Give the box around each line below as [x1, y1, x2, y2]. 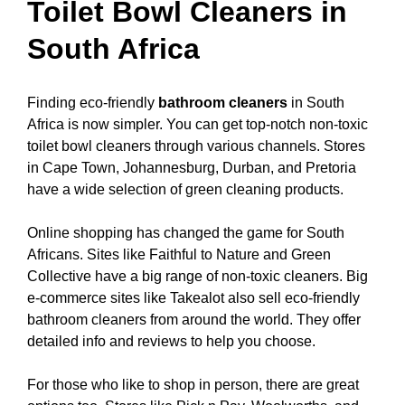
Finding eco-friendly [27, 94, 158, 110]
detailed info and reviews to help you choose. [27, 333, 316, 349]
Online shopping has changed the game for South [27, 224, 344, 240]
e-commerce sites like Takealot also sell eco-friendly [27, 289, 360, 306]
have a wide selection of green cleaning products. [27, 181, 344, 197]
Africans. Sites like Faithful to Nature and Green [27, 246, 331, 262]
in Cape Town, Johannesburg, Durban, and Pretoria [27, 159, 356, 175]
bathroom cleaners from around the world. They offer [27, 311, 361, 327]
